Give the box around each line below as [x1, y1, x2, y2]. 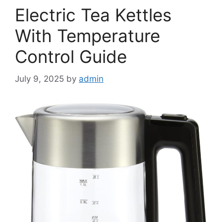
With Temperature [15, 25, 160, 47]
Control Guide [15, 46, 127, 67]
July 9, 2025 [15, 73, 64, 84]
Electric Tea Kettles [15, 4, 171, 26]
